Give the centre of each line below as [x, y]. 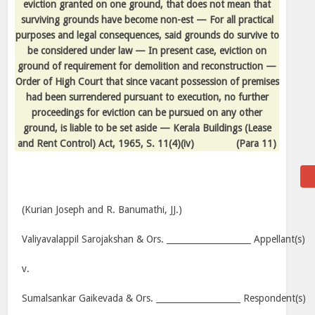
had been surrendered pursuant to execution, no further [147, 97]
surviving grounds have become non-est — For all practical [147, 20]
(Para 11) [256, 143]
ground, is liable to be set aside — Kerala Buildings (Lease [147, 128]
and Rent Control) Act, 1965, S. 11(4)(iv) [106, 143]
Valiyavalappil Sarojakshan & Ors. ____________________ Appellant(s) [164, 239]
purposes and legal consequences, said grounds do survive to [147, 35]
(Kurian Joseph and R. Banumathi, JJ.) [102, 210]
